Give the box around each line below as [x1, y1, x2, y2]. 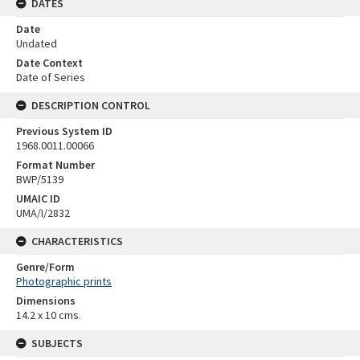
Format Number [16, 157, 95, 173]
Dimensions [16, 293, 76, 309]
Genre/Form [16, 260, 75, 275]
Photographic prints [16, 274, 112, 289]
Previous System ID [16, 124, 112, 139]
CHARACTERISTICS [31, 234, 123, 249]
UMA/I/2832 [16, 206, 70, 221]
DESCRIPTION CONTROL [31, 98, 150, 113]
